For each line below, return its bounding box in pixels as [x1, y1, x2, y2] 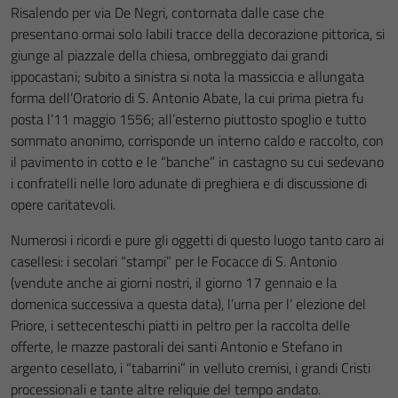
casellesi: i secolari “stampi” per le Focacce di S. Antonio [11, 251, 337, 272]
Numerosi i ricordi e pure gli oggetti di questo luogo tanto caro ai [11, 229, 384, 251]
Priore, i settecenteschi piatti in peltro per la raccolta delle [11, 314, 350, 336]
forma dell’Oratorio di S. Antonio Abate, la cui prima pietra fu [11, 87, 363, 108]
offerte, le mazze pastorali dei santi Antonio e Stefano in [11, 336, 343, 357]
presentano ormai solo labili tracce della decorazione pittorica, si [11, 23, 385, 44]
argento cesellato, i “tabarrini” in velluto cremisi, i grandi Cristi [11, 357, 370, 378]
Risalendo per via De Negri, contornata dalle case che [11, 2, 324, 23]
